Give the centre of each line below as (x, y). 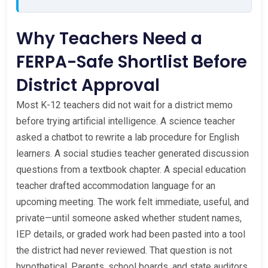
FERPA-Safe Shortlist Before (132, 62)
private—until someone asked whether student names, (129, 218)
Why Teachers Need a (109, 38)
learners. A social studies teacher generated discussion (133, 153)
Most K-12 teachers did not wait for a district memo (124, 105)
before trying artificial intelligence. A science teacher (126, 121)
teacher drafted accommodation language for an (116, 185)
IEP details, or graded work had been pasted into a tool (131, 234)
